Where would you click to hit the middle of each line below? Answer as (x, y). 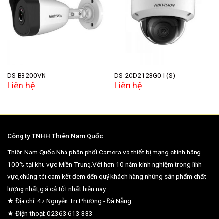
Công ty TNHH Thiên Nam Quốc (55, 136)
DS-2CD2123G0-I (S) (144, 75)
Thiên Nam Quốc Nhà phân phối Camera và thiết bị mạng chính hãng (104, 152)
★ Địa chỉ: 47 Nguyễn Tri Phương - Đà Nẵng (69, 201)
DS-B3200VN (26, 75)
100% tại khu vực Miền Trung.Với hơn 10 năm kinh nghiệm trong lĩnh (105, 164)
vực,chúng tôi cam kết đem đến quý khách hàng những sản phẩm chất (107, 176)
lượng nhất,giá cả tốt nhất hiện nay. (57, 188)
